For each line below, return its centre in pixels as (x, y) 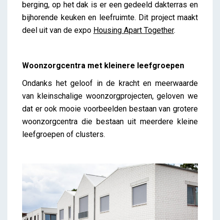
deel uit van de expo (58, 30)
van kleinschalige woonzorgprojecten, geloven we (110, 96)
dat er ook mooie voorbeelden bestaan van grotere (110, 109)
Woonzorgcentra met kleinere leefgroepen (103, 66)
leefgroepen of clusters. (64, 135)
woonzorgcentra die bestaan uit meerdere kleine (110, 122)
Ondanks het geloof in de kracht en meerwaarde (110, 83)
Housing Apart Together (134, 30)
